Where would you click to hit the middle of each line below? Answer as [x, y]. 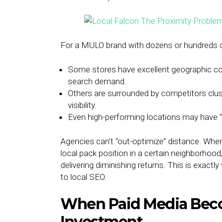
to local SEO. [83, 177]
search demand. [97, 81]
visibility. [82, 105]
